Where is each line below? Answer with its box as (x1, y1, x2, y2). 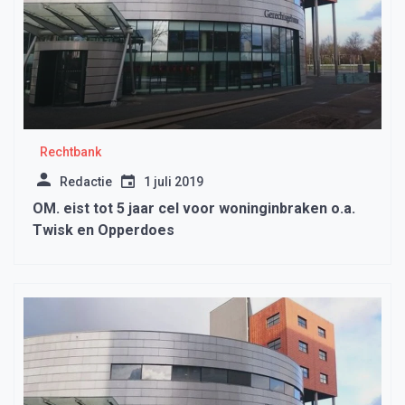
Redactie (60, 174, 112, 190)
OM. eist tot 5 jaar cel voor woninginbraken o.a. (33, 200, 355, 218)
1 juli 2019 (144, 174, 203, 190)
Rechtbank (39, 145, 101, 160)
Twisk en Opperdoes (33, 221, 174, 240)
